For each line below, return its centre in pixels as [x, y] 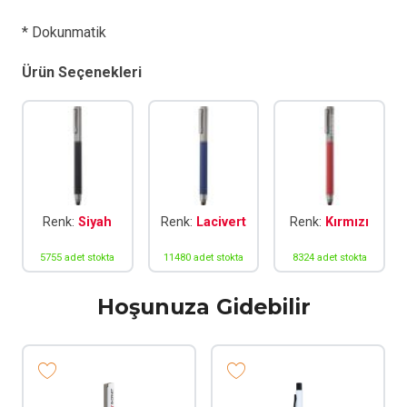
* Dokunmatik [64, 33]
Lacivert [221, 222]
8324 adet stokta [329, 258]
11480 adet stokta [203, 258]
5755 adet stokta [78, 258]
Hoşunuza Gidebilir [203, 307]
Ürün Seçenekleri [82, 73]
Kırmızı [347, 222]
